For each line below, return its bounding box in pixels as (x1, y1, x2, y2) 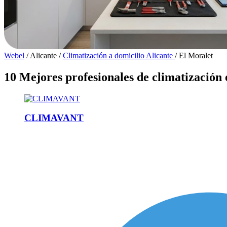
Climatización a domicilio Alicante (63, 51, 175, 60)
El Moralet (179, 51, 213, 60)
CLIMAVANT (24, 112, 84, 124)
